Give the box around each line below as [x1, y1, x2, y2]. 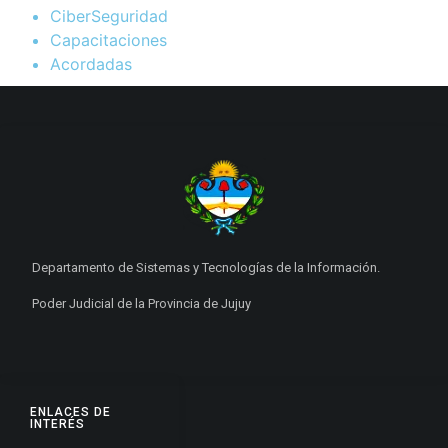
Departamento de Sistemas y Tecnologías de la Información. [32, 260, 380, 276]
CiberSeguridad [50, 6, 168, 27]
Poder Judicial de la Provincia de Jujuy [32, 295, 251, 311]
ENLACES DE [30, 404, 111, 419]
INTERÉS [30, 416, 85, 431]
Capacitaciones [50, 30, 167, 51]
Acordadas [50, 54, 132, 75]
